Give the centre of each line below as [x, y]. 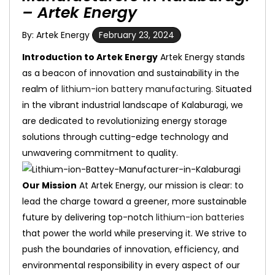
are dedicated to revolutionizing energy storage [125, 121]
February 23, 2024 [137, 35]
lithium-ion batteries [200, 218]
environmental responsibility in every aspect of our [131, 265]
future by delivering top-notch [89, 218]
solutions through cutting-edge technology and [125, 137]
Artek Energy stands [203, 57]
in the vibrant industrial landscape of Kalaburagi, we [133, 105]
